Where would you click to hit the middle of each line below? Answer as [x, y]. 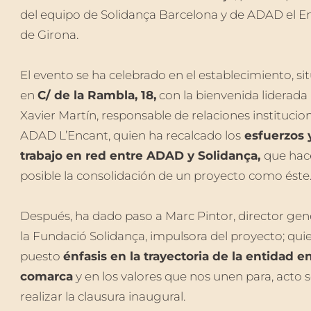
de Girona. [49, 34]
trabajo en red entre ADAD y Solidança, [142, 155]
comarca [46, 276]
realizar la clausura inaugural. [102, 296]
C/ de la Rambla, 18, [96, 95]
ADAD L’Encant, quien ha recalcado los [130, 135]
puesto [41, 256]
